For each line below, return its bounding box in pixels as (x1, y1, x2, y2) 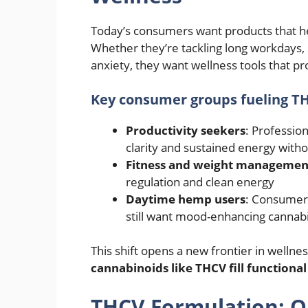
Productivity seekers (126, 122, 245, 138)
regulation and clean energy (126, 173, 274, 190)
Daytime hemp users (126, 190, 245, 207)
